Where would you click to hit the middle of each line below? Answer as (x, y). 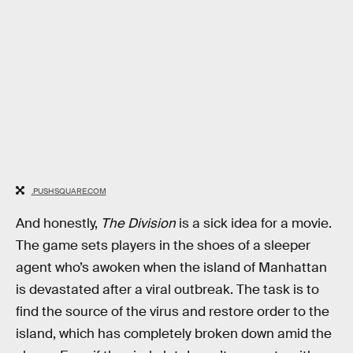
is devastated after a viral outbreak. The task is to (167, 289)
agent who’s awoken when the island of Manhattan (171, 267)
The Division (138, 223)
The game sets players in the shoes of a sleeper (163, 245)
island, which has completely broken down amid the (174, 333)
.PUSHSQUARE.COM (69, 191)
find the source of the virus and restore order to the (173, 311)
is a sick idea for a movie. (254, 223)
